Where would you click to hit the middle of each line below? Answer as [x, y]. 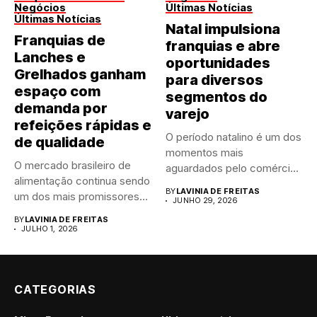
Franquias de [60, 41]
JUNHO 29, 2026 [205, 201]
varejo [188, 114]
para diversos [214, 80]
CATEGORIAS [55, 290]
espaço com [57, 92]
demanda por [61, 109]
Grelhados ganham [80, 75]
